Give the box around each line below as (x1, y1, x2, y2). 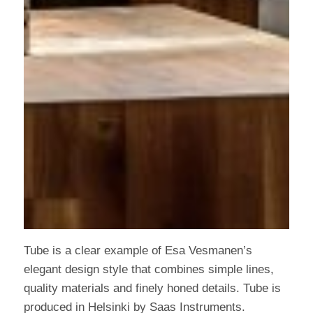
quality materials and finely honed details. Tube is (24, 282, 281, 295)
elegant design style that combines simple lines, (24, 263, 274, 276)
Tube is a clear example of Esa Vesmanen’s (24, 244, 252, 257)
